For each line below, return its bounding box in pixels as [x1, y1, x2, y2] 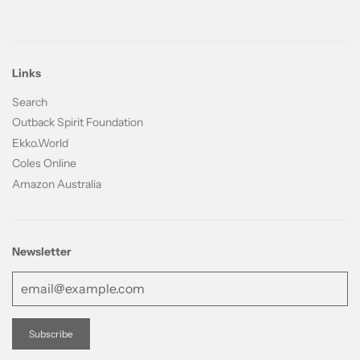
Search [12, 94, 47, 109]
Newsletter [12, 244, 72, 260]
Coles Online [12, 156, 76, 171]
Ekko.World [12, 135, 68, 150]
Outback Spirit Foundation [12, 115, 143, 130]
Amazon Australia [12, 176, 101, 191]
